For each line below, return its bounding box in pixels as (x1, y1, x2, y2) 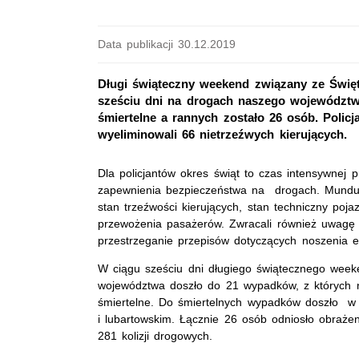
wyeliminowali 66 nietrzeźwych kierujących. (98, 127, 347, 142)
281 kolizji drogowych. (98, 329, 213, 343)
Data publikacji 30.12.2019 (98, 38, 236, 50)
